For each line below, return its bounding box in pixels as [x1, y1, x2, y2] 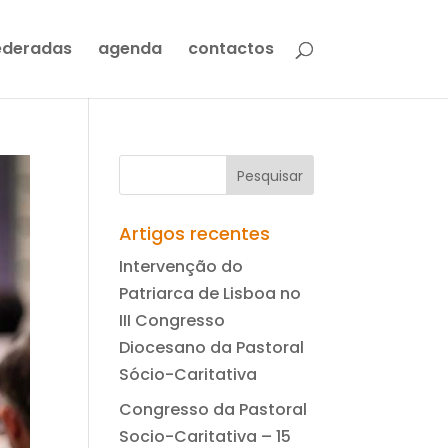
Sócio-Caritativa [119, 363, 258, 386]
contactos [187, 37, 274, 60]
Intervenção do [119, 255, 244, 278]
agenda [97, 37, 162, 60]
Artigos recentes [119, 221, 271, 246]
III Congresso [119, 309, 226, 332]
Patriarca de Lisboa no [119, 282, 302, 305]
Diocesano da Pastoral [119, 336, 305, 359]
